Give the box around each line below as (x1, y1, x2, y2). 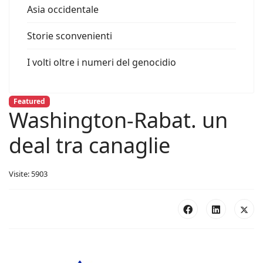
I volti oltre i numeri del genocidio (27, 56, 176, 69)
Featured (13, 96, 45, 106)
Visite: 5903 (9, 168, 48, 180)
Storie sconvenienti (27, 29, 112, 42)
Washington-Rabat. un (9, 106, 228, 135)
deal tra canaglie (9, 131, 170, 160)
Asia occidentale (27, 3, 99, 16)
